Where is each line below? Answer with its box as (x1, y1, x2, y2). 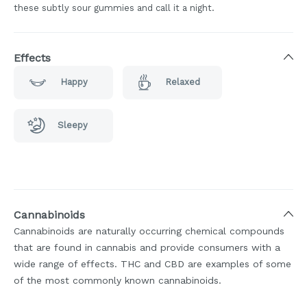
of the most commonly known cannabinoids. (14, 274, 221, 286)
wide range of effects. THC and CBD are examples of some (14, 258, 291, 269)
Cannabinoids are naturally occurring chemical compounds (14, 225, 284, 236)
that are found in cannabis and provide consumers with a (14, 241, 280, 253)
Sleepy (57, 120, 88, 130)
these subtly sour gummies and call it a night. (14, 2, 214, 13)
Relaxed (164, 77, 200, 87)
